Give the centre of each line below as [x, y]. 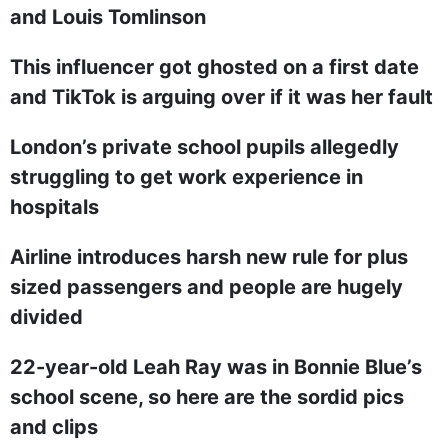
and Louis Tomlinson [108, 17]
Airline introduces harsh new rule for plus [209, 257]
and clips [54, 427]
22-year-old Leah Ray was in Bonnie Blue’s [216, 367]
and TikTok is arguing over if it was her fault [221, 97]
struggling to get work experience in [186, 177]
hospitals [54, 207]
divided [46, 317]
